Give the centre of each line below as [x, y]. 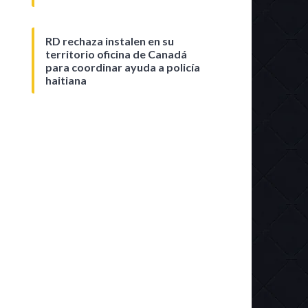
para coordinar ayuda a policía [123, 67]
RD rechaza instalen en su [110, 41]
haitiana [66, 80]
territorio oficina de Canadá [116, 54]
